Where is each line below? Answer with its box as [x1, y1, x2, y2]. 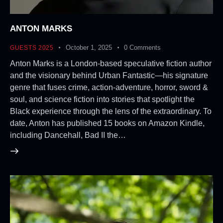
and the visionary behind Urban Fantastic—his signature [10, 71, 208, 80]
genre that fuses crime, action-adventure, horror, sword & [10, 83, 208, 92]
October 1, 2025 [66, 43, 112, 51]
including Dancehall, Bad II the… [10, 130, 126, 139]
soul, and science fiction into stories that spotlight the [10, 95, 195, 104]
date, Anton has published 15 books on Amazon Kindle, [10, 118, 205, 127]
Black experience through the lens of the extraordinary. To [10, 107, 212, 115]
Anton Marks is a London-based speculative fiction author [10, 59, 212, 68]
